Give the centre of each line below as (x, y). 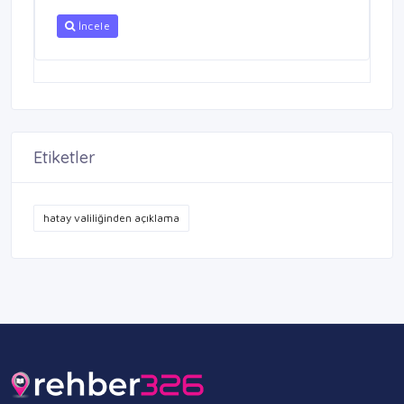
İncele (92, 26)
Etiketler (64, 158)
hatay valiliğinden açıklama (111, 218)
